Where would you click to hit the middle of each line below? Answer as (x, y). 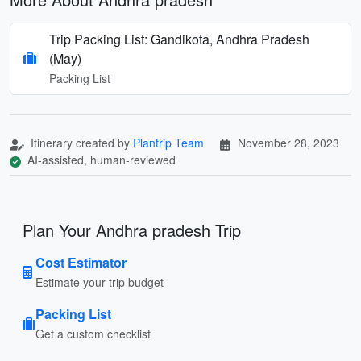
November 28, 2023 (288, 142)
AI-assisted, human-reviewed (100, 159)
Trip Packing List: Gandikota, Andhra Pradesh (179, 39)
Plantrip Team (168, 142)
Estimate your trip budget (100, 282)
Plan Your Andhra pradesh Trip (132, 230)
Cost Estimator (81, 262)
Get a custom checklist (93, 333)
